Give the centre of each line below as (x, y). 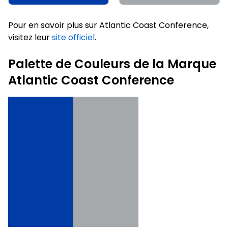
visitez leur (30, 37)
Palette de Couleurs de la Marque (112, 64)
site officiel (73, 37)
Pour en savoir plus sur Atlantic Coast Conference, (108, 25)
